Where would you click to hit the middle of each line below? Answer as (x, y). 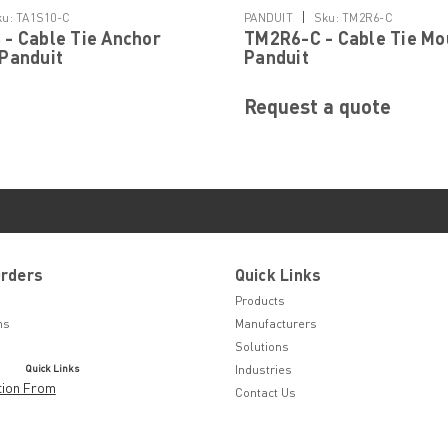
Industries (263, 370)
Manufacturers (275, 324)
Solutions (261, 347)
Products (259, 301)
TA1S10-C (43, 18)
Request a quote (317, 106)
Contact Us (265, 393)
